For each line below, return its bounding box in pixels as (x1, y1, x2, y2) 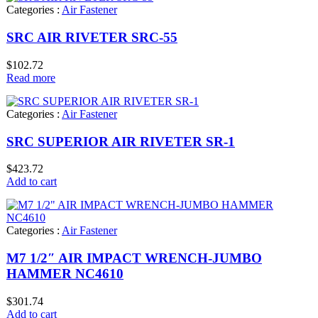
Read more (6, 71, 55, 84)
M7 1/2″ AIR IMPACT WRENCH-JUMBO (6, 251, 262, 266)
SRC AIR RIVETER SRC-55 (6, 30, 177, 45)
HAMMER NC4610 (6, 266, 124, 282)
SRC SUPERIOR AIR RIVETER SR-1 (6, 133, 235, 149)
